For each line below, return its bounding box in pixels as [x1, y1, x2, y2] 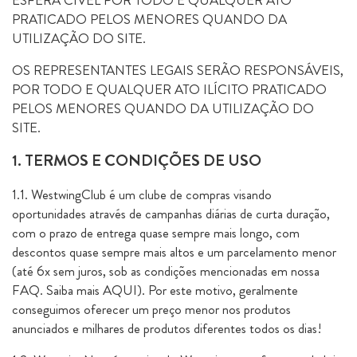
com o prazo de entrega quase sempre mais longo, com [12, 223, 300, 242]
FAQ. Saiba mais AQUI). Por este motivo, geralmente [12, 280, 298, 300]
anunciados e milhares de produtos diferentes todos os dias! [12, 319, 322, 338]
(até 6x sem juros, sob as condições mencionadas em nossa [12, 261, 320, 280]
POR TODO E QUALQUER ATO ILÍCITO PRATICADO [12, 80, 327, 99]
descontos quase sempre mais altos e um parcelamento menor [12, 242, 336, 261]
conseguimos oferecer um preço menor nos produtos [12, 300, 291, 319]
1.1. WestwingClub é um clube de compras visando [12, 185, 272, 204]
